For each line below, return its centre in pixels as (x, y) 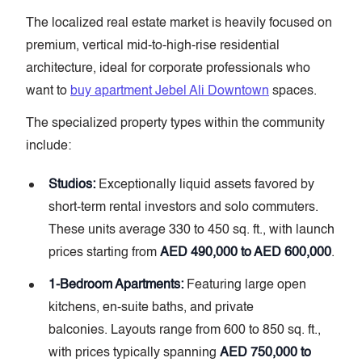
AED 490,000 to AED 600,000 (246, 253)
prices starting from (104, 253)
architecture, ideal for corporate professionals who (168, 69)
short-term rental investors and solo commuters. (183, 208)
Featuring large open (245, 286)
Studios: (72, 185)
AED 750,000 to (265, 354)
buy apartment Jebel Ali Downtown (170, 92)
